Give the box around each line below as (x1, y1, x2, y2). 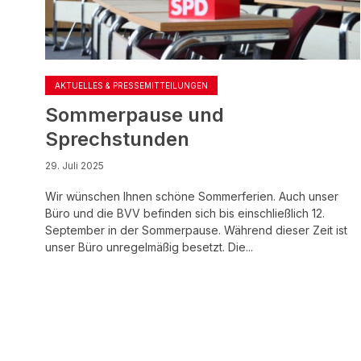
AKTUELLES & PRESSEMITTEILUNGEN (55, 81, 208, 90)
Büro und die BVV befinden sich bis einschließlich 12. (45, 206, 325, 220)
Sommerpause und (45, 103, 224, 127)
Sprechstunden (45, 127, 189, 151)
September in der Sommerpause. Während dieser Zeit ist (45, 223, 347, 237)
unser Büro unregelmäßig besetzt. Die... (45, 240, 253, 254)
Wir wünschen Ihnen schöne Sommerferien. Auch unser (45, 189, 338, 203)
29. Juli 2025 (45, 160, 104, 172)
